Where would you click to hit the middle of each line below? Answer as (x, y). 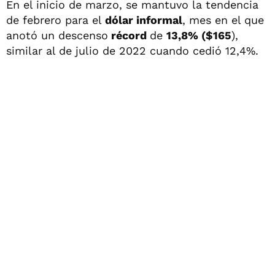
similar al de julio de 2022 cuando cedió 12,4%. (132, 50)
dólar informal (144, 20)
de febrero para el (56, 20)
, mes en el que (223, 20)
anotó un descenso (57, 35)
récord (129, 35)
